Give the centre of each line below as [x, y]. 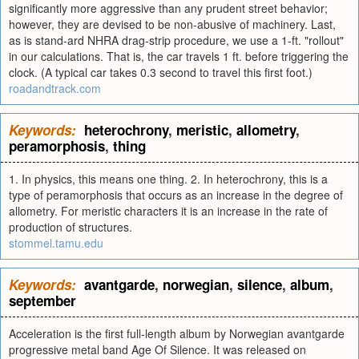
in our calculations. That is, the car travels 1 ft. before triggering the [179, 56]
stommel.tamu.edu [56, 243]
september [42, 301]
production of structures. [71, 227]
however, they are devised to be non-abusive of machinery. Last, [172, 24]
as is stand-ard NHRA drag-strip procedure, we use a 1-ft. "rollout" [176, 40]
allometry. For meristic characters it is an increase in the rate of [168, 211]
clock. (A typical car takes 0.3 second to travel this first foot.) [161, 72]
